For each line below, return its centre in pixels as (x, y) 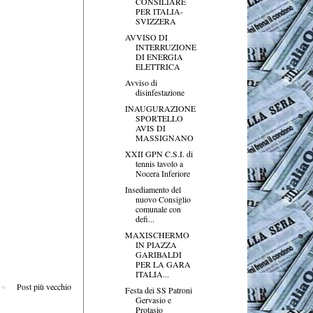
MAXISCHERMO (157, 234)
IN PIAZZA (156, 244)
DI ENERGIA (159, 56)
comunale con (158, 209)
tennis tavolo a (159, 163)
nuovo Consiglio (163, 199)
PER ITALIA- (159, 11)
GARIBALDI (158, 254)
